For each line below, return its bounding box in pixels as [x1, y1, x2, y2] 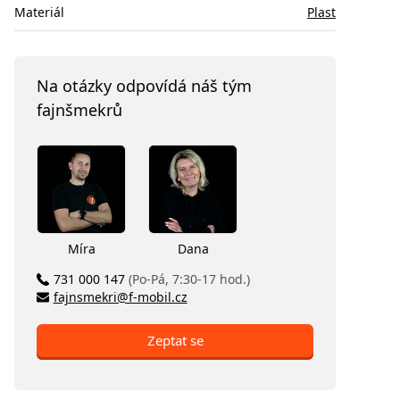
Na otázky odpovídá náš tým [37, 74, 252, 96]
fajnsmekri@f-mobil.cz [53, 287, 187, 305]
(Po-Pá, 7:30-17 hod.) [128, 270, 250, 287]
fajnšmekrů [37, 98, 122, 121]
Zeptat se [146, 330, 204, 349]
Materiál [14, 3, 64, 21]
